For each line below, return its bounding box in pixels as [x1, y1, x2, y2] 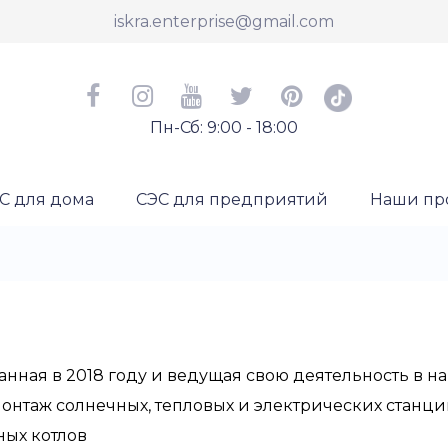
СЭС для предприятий [136, 189, 328, 209]
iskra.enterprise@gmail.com [114, 11, 334, 31]
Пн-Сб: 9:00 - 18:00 [150, 118, 298, 137]
